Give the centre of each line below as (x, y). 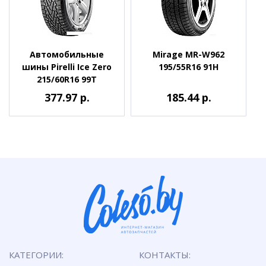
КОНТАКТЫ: (165, 254)
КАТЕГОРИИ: (36, 254)
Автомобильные (67, 54)
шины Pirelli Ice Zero (67, 66)
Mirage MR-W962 (189, 54)
